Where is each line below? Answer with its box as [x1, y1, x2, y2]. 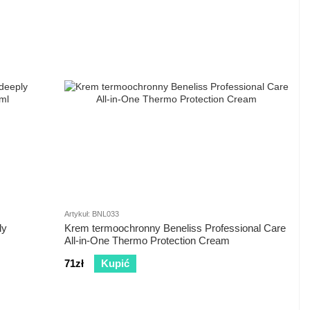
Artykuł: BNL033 [64, 210, 119, 219]
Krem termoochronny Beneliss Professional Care [64, 222, 286, 235]
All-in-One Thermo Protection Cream [64, 235, 230, 247]
